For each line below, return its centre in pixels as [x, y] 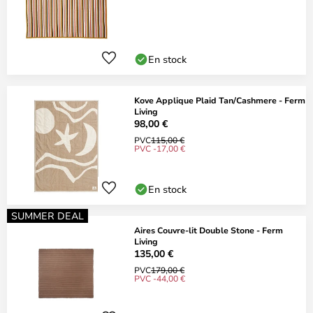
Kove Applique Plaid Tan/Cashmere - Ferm [220, 100]
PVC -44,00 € [160, 278]
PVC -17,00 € [160, 148]
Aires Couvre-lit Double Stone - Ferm [209, 230]
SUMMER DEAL [48, 216]
